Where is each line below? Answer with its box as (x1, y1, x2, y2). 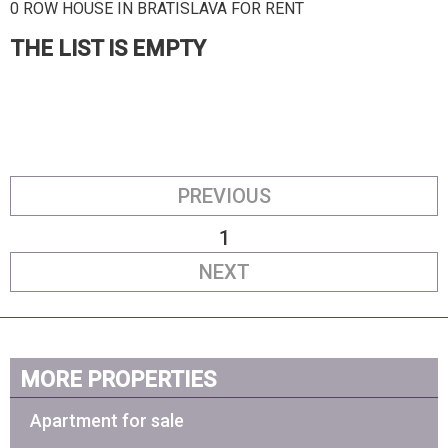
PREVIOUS (177, 184, 271, 208)
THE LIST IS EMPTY (10, 36, 206, 61)
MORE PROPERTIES (20, 367, 216, 392)
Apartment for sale (30, 410, 184, 431)
